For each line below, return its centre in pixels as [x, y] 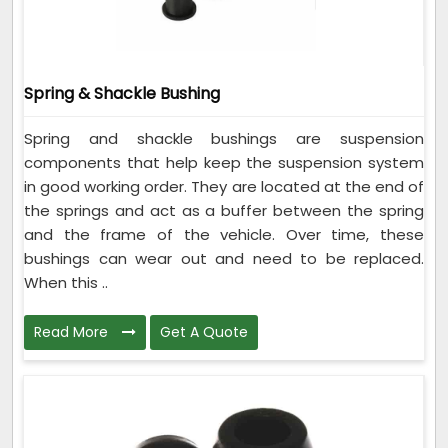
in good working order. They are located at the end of [224, 187]
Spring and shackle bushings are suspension [224, 139]
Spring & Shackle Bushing [122, 94]
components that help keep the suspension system [224, 163]
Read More [73, 332]
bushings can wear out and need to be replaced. [224, 259]
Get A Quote [204, 332]
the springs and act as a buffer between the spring [224, 211]
